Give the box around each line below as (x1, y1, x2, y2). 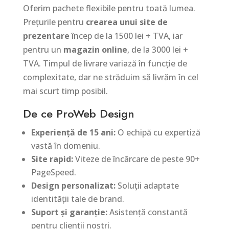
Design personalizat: (31, 180, 116, 192)
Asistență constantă (107, 207, 188, 218)
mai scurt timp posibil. (22, 85, 108, 97)
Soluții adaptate (115, 180, 179, 192)
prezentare (22, 30, 70, 42)
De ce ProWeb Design (22, 105, 134, 122)
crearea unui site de (85, 16, 168, 28)
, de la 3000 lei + (127, 44, 188, 56)
